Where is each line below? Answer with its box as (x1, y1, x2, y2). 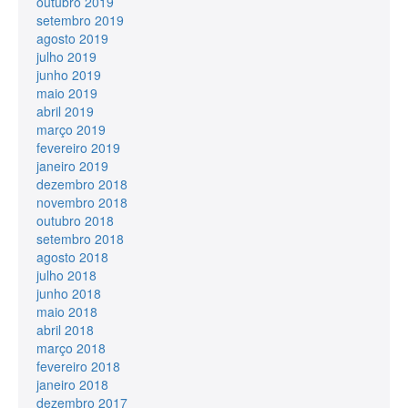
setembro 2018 (36, 229, 124, 248)
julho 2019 (36, 46, 97, 66)
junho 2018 (36, 283, 101, 302)
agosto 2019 (36, 28, 108, 47)
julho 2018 (36, 265, 97, 284)
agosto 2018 (36, 247, 108, 266)
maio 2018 (36, 301, 97, 321)
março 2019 (36, 119, 106, 138)
